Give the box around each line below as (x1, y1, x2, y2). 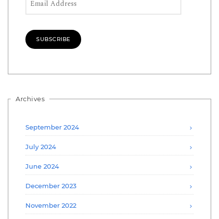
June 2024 (25, 162, 59, 170)
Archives (16, 94, 44, 103)
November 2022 (25, 201, 76, 209)
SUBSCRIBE (36, 35, 70, 43)
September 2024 (25, 123, 79, 131)
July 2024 (25, 142, 56, 151)
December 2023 (25, 181, 76, 190)
